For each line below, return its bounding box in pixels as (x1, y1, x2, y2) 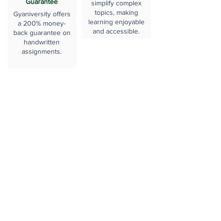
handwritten (24, 38, 60, 46)
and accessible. (93, 27, 140, 35)
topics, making (94, 8, 138, 16)
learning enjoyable (88, 18, 145, 26)
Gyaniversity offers (13, 10, 71, 18)
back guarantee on (13, 29, 71, 37)
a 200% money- (18, 19, 66, 27)
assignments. (22, 47, 62, 55)
